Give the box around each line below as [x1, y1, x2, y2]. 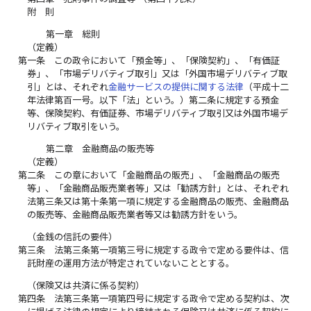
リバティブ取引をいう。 [27, 120, 126, 132]
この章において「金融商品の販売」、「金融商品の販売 [54, 169, 280, 181]
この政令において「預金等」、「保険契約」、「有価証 [54, 54, 280, 66]
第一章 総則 [45, 28, 100, 40]
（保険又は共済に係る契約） [27, 280, 145, 292]
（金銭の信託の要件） [27, 231, 118, 243]
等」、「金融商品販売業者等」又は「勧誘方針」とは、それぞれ [27, 183, 289, 194]
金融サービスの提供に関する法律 [108, 81, 244, 92]
